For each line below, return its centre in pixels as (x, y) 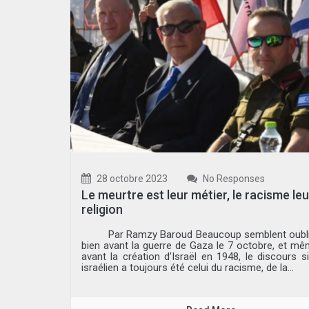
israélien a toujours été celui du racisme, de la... (188, 268)
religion (102, 210)
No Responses (233, 179)
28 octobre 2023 (131, 179)
